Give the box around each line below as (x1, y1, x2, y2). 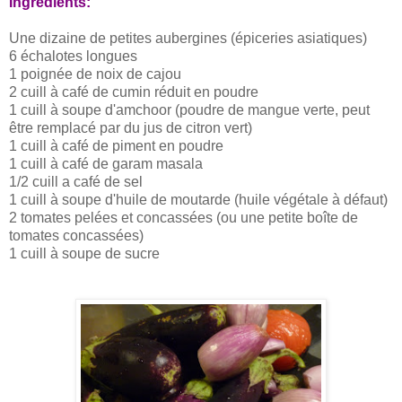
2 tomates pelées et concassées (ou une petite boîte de (9, 209, 358, 225)
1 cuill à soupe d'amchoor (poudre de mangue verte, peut (9, 101, 370, 118)
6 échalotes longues (9, 48, 137, 64)
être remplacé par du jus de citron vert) (9, 119, 252, 135)
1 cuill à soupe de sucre (9, 245, 160, 261)
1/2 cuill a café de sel (9, 173, 143, 189)
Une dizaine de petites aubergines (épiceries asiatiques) (9, 30, 367, 46)
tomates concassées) (9, 227, 144, 243)
